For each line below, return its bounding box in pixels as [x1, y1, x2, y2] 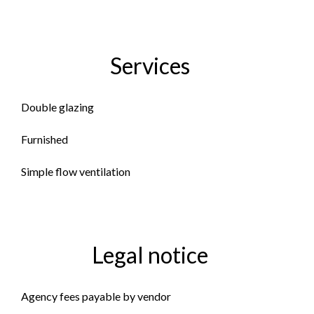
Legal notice [92, 241, 208, 268]
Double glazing [21, 100, 94, 114]
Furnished [21, 132, 68, 146]
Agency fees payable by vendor [21, 289, 171, 303]
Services [110, 52, 190, 79]
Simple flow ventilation [21, 165, 130, 178]
